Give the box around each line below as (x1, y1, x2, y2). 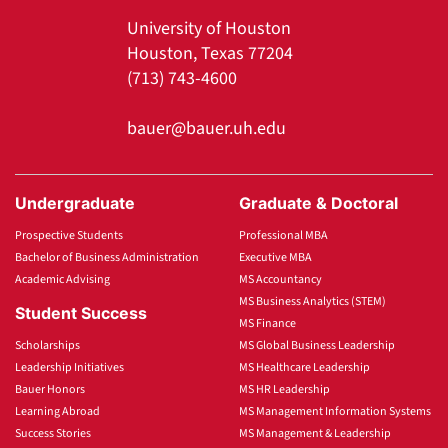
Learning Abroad (15, 402, 100, 420)
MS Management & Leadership (239, 424, 391, 442)
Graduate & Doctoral (239, 192, 398, 213)
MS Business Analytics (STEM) (239, 292, 386, 310)
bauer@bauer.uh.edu (127, 115, 286, 141)
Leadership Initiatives (15, 358, 124, 376)
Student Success (15, 302, 147, 323)
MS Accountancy (239, 270, 322, 288)
